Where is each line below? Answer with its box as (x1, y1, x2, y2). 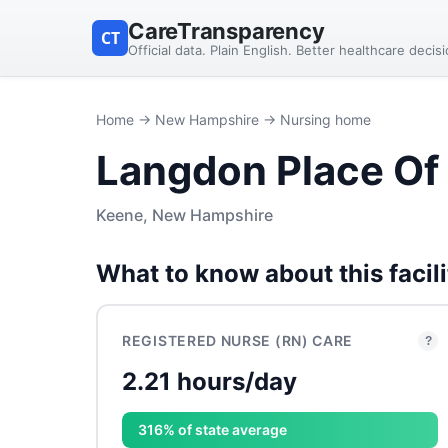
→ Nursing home (259, 111, 371, 128)
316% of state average (138, 421, 287, 438)
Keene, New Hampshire (96, 205, 273, 225)
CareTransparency (128, 17, 325, 44)
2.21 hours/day (122, 367, 297, 396)
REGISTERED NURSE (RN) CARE (122, 332, 354, 349)
